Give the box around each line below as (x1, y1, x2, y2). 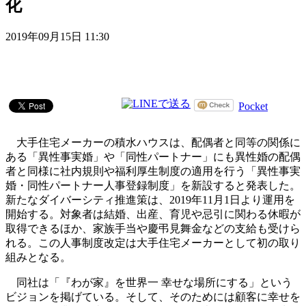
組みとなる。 (5, 251, 71, 264)
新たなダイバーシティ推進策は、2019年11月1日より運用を (5, 194, 295, 206)
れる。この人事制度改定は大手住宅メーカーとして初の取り (5, 237, 301, 249)
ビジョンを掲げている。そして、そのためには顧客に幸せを (5, 291, 301, 303)
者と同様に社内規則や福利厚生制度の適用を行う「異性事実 (5, 165, 301, 178)
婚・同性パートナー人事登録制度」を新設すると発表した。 (5, 180, 301, 192)
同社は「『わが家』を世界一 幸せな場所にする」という (5, 277, 292, 289)
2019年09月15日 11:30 (5, 31, 109, 43)
